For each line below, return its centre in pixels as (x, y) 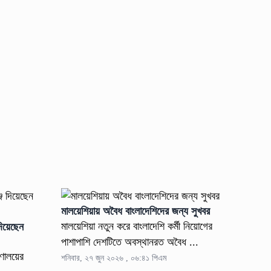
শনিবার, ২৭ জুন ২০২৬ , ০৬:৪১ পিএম (114, 258)
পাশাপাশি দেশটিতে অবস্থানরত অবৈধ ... (130, 242)
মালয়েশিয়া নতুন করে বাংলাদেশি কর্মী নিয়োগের (137, 227)
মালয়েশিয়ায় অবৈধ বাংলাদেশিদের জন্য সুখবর (136, 211)
